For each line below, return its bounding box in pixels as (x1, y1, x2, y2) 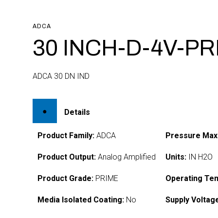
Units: (165, 152, 187, 162)
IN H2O (186, 152, 213, 162)
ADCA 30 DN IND (33, 72, 90, 81)
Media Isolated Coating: (37, 195, 125, 204)
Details (64, 107, 91, 117)
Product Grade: (37, 174, 94, 183)
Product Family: (37, 131, 95, 140)
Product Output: (37, 152, 96, 162)
